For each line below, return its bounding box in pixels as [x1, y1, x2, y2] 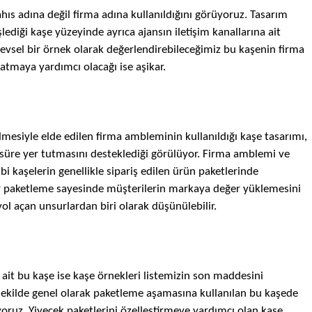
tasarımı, [264, 131, 307, 143]
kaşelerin [12, 166, 56, 178]
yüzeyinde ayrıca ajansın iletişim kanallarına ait [54, 26, 281, 38]
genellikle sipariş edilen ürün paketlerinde [55, 166, 258, 178]
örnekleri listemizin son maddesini [94, 270, 263, 282]
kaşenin [238, 44, 279, 56]
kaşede [264, 288, 298, 299]
